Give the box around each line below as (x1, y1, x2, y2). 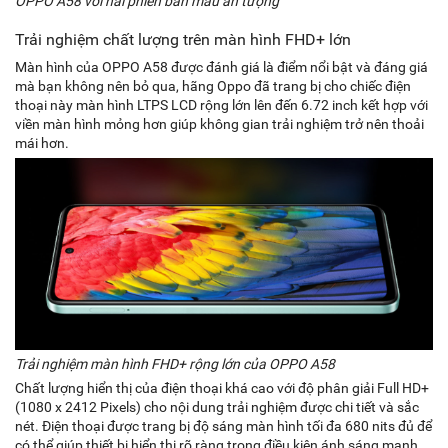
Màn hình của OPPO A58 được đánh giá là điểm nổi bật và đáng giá (15, 58, 428, 75)
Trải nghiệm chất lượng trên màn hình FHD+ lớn (15, 29, 351, 49)
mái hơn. (15, 134, 69, 151)
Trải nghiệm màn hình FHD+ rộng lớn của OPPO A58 (15, 355, 335, 372)
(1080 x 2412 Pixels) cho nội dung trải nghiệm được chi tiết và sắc (15, 398, 419, 415)
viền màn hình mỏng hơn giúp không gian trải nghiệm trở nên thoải (15, 115, 424, 132)
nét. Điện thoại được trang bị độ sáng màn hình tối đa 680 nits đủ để (15, 417, 432, 434)
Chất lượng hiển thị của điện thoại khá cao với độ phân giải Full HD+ (15, 379, 429, 396)
